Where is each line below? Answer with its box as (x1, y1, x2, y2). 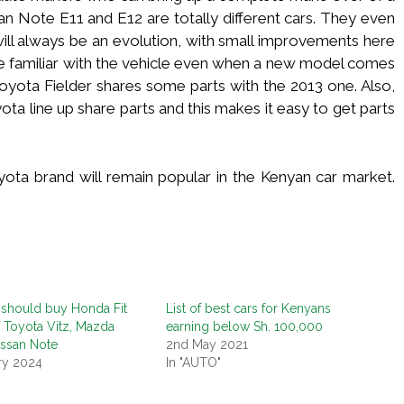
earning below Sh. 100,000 (165, 318, 323, 334)
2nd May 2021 (165, 336, 248, 352)
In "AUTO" (165, 354, 221, 370)
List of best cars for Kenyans (165, 300, 331, 316)
